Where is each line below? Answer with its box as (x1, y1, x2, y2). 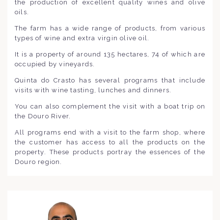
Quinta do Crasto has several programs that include (15, 76, 205, 84)
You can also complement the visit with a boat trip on (15, 102, 205, 110)
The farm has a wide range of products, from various (15, 24, 205, 32)
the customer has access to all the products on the (15, 138, 205, 146)
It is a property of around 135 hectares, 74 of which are (15, 50, 205, 58)
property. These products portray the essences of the (15, 148, 205, 156)
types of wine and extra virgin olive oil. (15, 34, 150, 42)
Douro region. (15, 158, 62, 165)
